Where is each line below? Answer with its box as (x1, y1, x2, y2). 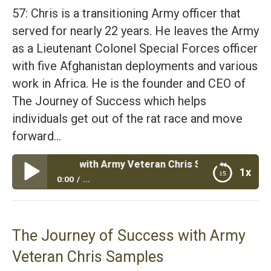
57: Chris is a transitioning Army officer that (12, 5, 241, 21)
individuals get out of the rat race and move (12, 111, 243, 126)
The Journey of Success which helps (12, 93, 206, 108)
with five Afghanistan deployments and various (12, 58, 258, 73)
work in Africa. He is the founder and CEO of (12, 76, 246, 91)
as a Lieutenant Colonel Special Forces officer (12, 41, 258, 56)
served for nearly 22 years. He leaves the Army (12, 23, 259, 38)
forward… (12, 128, 61, 143)
